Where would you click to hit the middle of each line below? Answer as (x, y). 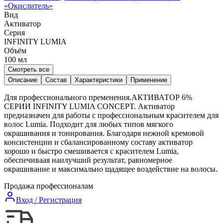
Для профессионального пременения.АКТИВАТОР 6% (98, 97)
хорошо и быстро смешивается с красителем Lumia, (91, 151)
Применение (149, 80)
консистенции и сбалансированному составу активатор (98, 142)
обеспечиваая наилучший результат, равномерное (88, 160)
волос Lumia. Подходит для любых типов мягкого (89, 124)
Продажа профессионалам (49, 186)
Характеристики (99, 80)
